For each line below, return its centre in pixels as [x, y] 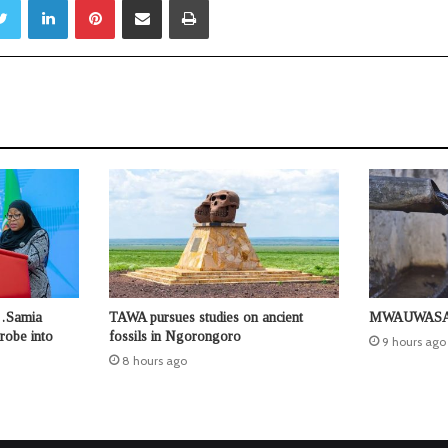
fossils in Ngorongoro [174, 337]
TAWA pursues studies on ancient [205, 318]
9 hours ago [413, 342]
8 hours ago [154, 361]
